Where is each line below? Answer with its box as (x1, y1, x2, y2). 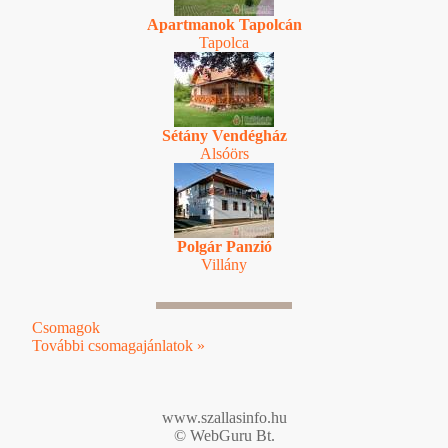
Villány (201, 255, 247, 273)
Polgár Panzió (176, 237, 272, 255)
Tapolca (199, 33, 249, 51)
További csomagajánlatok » (32, 336, 205, 354)
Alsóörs (199, 144, 249, 162)
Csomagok (32, 318, 100, 336)
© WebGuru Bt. (173, 426, 275, 444)
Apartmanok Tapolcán (146, 15, 302, 33)
